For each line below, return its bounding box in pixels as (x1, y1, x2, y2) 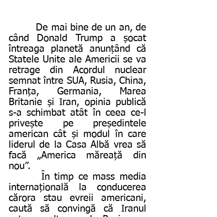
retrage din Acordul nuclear (9, 65, 146, 75)
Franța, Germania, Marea (9, 86, 146, 96)
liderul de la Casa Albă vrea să (9, 139, 146, 150)
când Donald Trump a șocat (9, 33, 146, 43)
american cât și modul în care (9, 129, 146, 139)
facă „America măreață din (9, 150, 146, 160)
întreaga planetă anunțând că (9, 44, 146, 54)
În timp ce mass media (9, 171, 41, 182)
